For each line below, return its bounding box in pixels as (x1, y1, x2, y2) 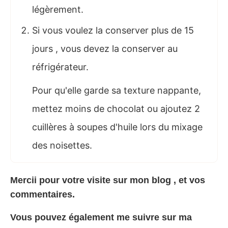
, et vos (174, 175, 205, 185)
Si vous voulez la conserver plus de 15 (32, 24, 194, 36)
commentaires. (10, 189, 75, 199)
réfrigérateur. (32, 61, 89, 72)
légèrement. (32, 4, 83, 15)
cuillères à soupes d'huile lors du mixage (32, 121, 203, 132)
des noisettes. (32, 139, 92, 151)
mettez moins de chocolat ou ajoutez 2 (32, 103, 200, 114)
